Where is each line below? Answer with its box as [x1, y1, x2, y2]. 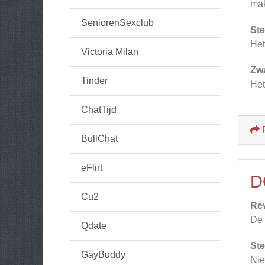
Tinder [81, 76, 108, 86]
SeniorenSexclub [81, 18, 154, 28]
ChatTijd [81, 105, 117, 115]
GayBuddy [81, 250, 125, 260]
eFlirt [81, 163, 102, 173]
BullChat [81, 134, 118, 144]
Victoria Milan [81, 47, 138, 57]
